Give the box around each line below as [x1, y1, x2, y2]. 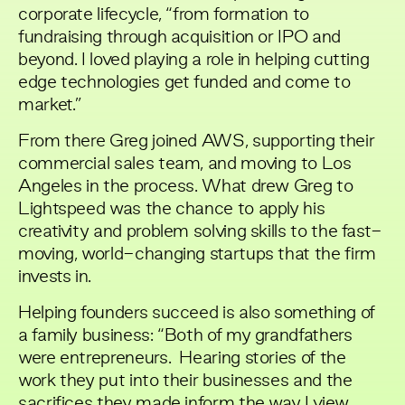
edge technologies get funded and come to [18, 74, 351, 91]
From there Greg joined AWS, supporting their [18, 133, 375, 150]
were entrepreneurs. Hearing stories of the [18, 350, 346, 367]
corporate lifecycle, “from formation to [18, 6, 309, 24]
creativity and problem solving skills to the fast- [18, 223, 383, 240]
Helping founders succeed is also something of [18, 305, 375, 322]
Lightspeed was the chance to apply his [18, 201, 325, 218]
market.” [18, 97, 82, 114]
